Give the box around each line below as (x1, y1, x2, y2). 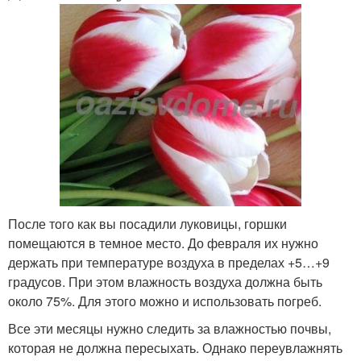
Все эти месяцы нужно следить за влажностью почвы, (8, 319, 331, 338)
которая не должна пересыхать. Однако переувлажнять (8, 338, 342, 358)
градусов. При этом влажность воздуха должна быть (8, 272, 322, 292)
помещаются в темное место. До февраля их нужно (8, 234, 318, 253)
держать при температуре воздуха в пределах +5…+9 (8, 253, 330, 272)
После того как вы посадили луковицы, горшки (8, 214, 287, 234)
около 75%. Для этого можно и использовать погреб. (8, 292, 322, 311)
